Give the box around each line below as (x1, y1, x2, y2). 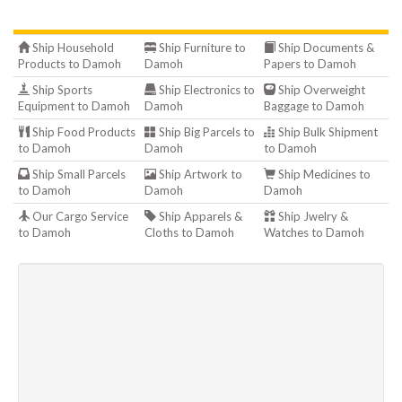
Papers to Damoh (264, 57, 356, 71)
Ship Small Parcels (30, 167, 126, 181)
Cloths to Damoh (144, 225, 234, 240)
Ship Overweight (275, 83, 365, 97)
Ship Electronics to (156, 83, 255, 97)
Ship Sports (30, 83, 92, 97)
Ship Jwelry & (275, 209, 348, 223)
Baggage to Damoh (264, 99, 364, 113)
